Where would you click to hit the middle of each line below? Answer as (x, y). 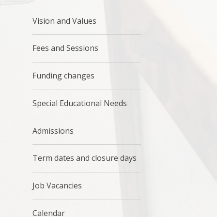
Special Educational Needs (80, 103)
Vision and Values (65, 21)
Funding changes (64, 76)
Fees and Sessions (66, 48)
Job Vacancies (57, 186)
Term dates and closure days (85, 158)
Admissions (53, 131)
